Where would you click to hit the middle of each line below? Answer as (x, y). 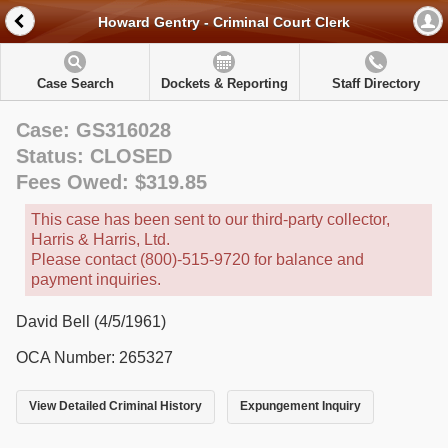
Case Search (75, 83)
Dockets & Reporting (224, 83)
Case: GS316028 (93, 130)
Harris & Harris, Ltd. (100, 239)
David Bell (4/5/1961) (91, 321)
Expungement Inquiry (300, 406)
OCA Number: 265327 (94, 357)
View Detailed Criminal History (115, 406)
